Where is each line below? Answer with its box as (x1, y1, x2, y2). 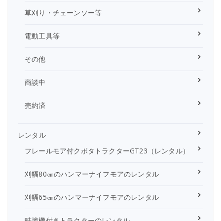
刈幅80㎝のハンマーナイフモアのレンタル (25, 169, 159, 179)
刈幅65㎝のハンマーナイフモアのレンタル (25, 192, 159, 202)
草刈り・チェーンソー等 (25, 7, 102, 17)
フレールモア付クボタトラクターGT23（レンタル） (25, 146, 189, 155)
